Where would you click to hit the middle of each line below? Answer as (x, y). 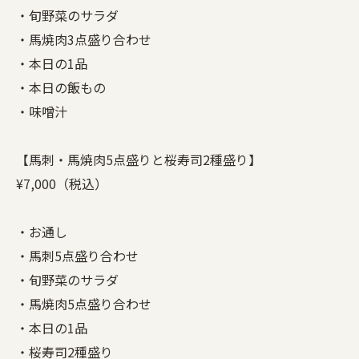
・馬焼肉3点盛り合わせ (84, 39)
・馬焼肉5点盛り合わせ (84, 303)
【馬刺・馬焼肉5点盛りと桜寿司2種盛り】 (139, 159)
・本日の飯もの (61, 87)
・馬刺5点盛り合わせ (77, 255)
